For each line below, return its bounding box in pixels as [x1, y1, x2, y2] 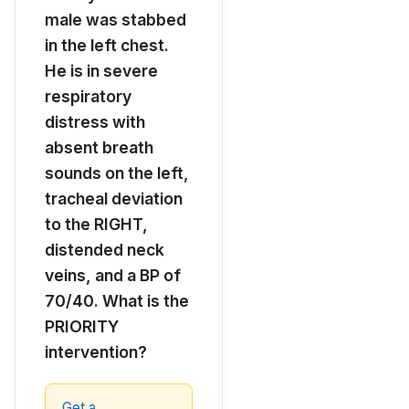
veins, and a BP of [45, 266, 181, 285]
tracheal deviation [45, 189, 183, 208]
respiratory [45, 87, 131, 106]
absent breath [45, 138, 153, 157]
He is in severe [45, 61, 158, 80]
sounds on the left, [45, 163, 189, 183]
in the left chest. [45, 36, 169, 55]
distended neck [45, 240, 164, 259]
